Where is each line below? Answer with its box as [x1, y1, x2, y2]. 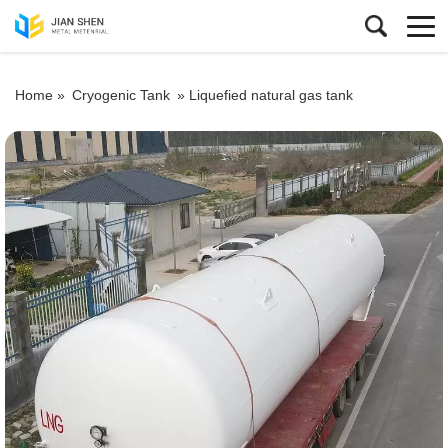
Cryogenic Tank [72, 87, 170, 103]
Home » [15, 87, 69, 103]
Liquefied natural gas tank [189, 87, 353, 103]
